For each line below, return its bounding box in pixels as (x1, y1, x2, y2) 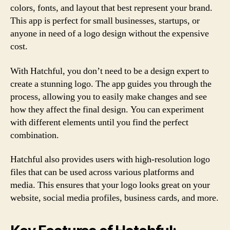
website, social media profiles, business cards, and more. (10, 192, 219, 204)
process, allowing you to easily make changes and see (10, 90, 207, 103)
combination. (10, 129, 59, 141)
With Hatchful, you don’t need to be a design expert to (10, 65, 209, 77)
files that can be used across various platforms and (10, 166, 194, 178)
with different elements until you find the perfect (10, 116, 188, 128)
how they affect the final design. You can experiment (10, 103, 204, 116)
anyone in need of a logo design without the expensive (10, 28, 209, 40)
